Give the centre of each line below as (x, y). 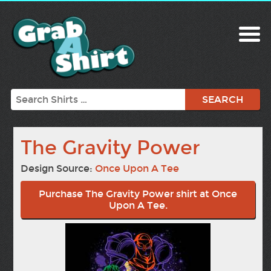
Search (26, 95)
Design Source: (58, 169)
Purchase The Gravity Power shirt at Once (138, 194)
